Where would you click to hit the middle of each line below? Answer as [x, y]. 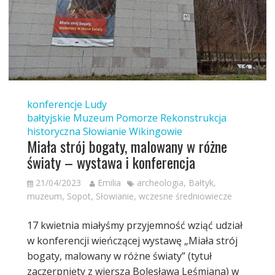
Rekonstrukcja [193, 118]
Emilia [109, 183]
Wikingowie [155, 132]
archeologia [160, 183]
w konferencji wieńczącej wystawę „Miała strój [132, 241]
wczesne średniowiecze [185, 196]
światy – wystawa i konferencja [111, 162]
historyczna [53, 132]
